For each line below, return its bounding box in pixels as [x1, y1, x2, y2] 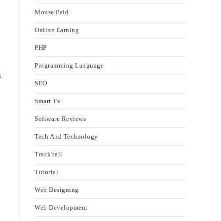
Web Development [35, 204, 88, 211]
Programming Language [35, 62, 104, 69]
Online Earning [35, 26, 79, 34]
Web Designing [35, 186, 79, 193]
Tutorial [35, 168, 58, 176]
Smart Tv [35, 97, 61, 105]
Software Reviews [35, 115, 86, 122]
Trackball [35, 150, 63, 158]
